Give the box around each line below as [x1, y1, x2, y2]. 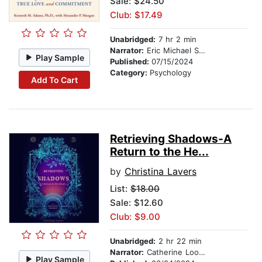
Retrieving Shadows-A [110, 132, 232, 146]
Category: [110, 68, 150, 78]
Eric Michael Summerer [144, 46, 199, 56]
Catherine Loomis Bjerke [144, 247, 199, 257]
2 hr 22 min [156, 236, 202, 246]
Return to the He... [110, 145, 209, 159]
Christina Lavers [125, 166, 196, 178]
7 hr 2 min [156, 35, 196, 44]
